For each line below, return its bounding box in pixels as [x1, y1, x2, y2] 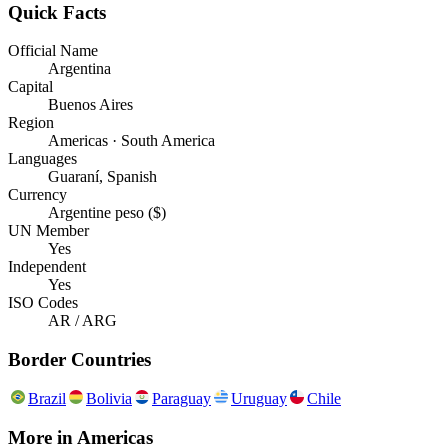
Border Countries [8, 349, 151, 371]
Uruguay [231, 389, 287, 407]
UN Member [8, 222, 89, 240]
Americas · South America [48, 132, 215, 150]
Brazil [28, 389, 66, 407]
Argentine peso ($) [48, 204, 166, 222]
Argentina [48, 60, 111, 78]
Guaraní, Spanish [48, 168, 157, 186]
